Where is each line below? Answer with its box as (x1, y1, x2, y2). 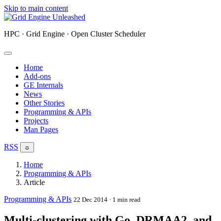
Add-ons (24, 72, 51, 80)
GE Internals (24, 81, 63, 89)
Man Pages (24, 125, 58, 134)
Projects (24, 116, 48, 125)
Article (24, 178, 45, 186)
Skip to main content (4, 4, 68, 12)
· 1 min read (108, 196, 141, 203)
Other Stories (24, 99, 65, 107)
